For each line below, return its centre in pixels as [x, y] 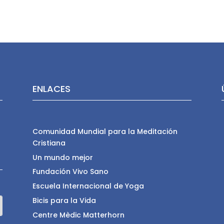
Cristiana [49, 143]
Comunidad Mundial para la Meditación [105, 132]
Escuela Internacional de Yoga [88, 186]
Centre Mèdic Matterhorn [78, 215]
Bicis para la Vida [64, 201]
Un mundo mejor [62, 158]
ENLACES [51, 88]
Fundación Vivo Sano [70, 172]
